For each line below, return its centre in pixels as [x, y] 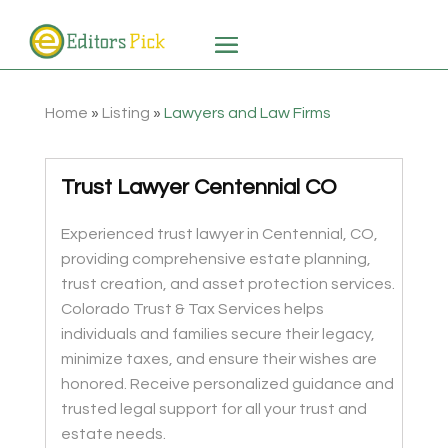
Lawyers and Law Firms [247, 113]
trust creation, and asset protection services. [227, 284]
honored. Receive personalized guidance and [227, 384]
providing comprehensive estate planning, [215, 259]
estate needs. [113, 434]
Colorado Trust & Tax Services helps [192, 309]
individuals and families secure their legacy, [217, 334]
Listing [125, 113]
